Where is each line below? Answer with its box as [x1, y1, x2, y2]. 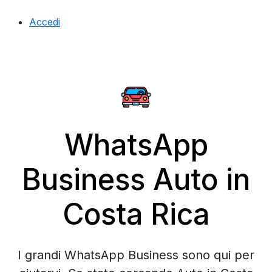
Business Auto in [22, 161, 250, 197]
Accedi [29, 16, 60, 28]
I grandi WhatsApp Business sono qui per [18, 248, 254, 262]
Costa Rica [63, 196, 209, 232]
